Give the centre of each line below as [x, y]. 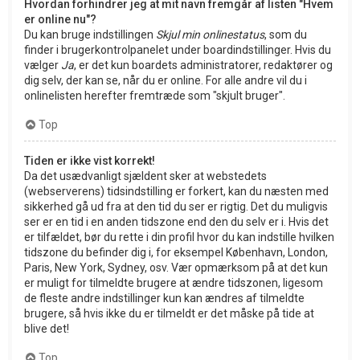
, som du [286, 34]
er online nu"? [60, 19]
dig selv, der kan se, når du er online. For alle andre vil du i [166, 80]
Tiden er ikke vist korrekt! [90, 160]
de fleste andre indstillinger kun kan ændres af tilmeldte [164, 298]
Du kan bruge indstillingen [90, 34]
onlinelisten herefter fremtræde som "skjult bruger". [155, 95]
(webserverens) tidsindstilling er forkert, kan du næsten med [176, 191]
